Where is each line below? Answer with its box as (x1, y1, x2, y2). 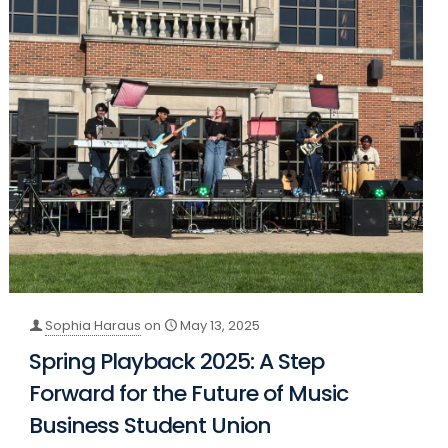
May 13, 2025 (180, 316, 261, 336)
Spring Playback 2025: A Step (29, 346, 325, 378)
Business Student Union (29, 410, 272, 442)
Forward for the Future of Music (29, 378, 349, 410)
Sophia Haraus (45, 316, 142, 336)
